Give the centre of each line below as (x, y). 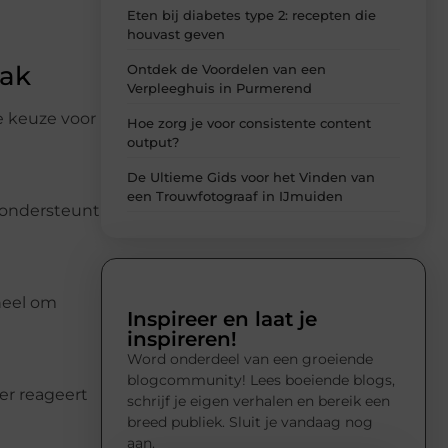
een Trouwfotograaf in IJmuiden (235, 196)
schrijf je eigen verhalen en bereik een (258, 401)
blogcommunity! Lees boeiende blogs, (261, 380)
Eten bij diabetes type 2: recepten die (251, 15)
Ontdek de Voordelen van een (226, 69)
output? (153, 142)
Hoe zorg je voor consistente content (249, 123)
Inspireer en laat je (222, 319)
